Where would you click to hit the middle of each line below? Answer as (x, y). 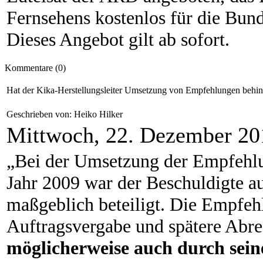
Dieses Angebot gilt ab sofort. (118, 39)
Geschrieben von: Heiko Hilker (66, 114)
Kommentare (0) (35, 68)
